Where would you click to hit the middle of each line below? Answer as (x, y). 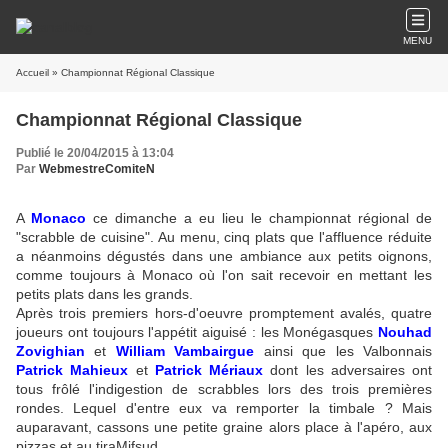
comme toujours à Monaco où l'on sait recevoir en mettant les (224, 275)
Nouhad (405, 332)
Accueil (32, 72)
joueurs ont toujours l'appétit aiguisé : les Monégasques (197, 332)
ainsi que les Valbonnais (343, 351)
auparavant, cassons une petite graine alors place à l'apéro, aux (224, 427)
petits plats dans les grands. (104, 294)
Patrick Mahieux (72, 370)
